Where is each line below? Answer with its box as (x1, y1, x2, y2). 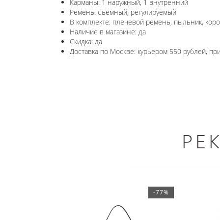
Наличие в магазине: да (70, 27, 146, 36)
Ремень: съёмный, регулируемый (70, 7, 176, 17)
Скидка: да (70, 36, 102, 46)
